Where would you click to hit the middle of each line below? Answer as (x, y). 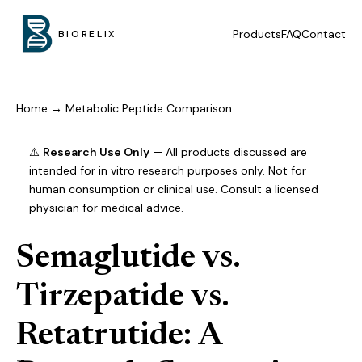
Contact (324, 34)
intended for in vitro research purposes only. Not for (168, 170)
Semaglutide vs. (128, 259)
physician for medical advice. (106, 208)
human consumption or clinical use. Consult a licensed (174, 189)
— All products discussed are (228, 152)
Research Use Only (96, 152)
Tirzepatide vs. (122, 298)
